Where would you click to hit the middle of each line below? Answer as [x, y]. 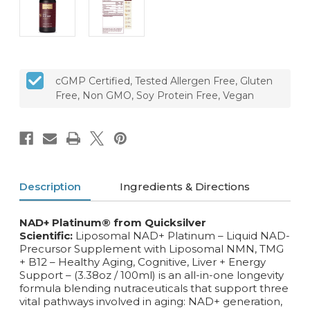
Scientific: [47, 235]
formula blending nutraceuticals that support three [154, 288]
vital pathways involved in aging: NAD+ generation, [151, 301]
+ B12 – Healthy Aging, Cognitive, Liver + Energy [143, 262]
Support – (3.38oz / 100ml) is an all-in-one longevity [152, 275]
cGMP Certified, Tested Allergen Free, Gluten [164, 81]
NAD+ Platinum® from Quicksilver [113, 222]
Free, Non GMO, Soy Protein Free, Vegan [155, 95]
